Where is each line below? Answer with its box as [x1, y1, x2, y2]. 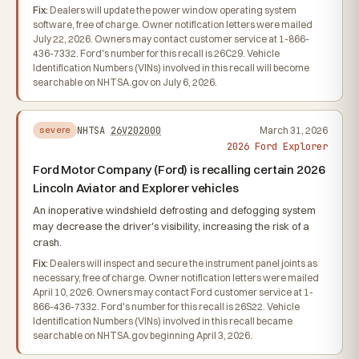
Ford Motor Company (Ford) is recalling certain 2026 [33, 162, 325, 177]
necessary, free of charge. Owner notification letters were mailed [33, 272, 319, 284]
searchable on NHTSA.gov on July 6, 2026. [33, 76, 217, 88]
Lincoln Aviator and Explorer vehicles [33, 180, 239, 196]
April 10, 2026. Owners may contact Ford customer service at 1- [33, 286, 313, 298]
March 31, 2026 [260, 123, 328, 136]
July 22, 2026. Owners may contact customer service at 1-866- [33, 33, 309, 45]
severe [39, 124, 71, 135]
